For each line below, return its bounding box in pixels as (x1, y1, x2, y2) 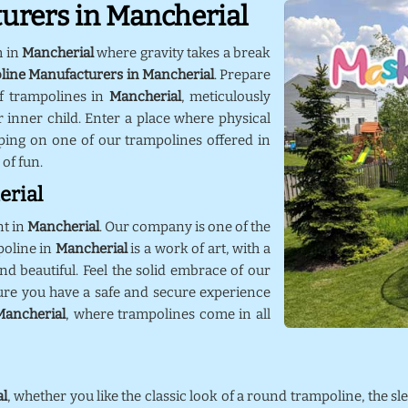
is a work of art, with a (127, 240, 271, 257)
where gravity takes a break (94, 45, 271, 61)
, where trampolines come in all (66, 306, 271, 322)
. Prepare (213, 66, 271, 83)
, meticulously (180, 88, 271, 105)
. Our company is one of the (99, 219, 270, 235)
